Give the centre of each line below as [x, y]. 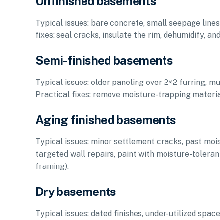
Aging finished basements [106, 120]
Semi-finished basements [104, 60]
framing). [52, 166]
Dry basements [76, 192]
